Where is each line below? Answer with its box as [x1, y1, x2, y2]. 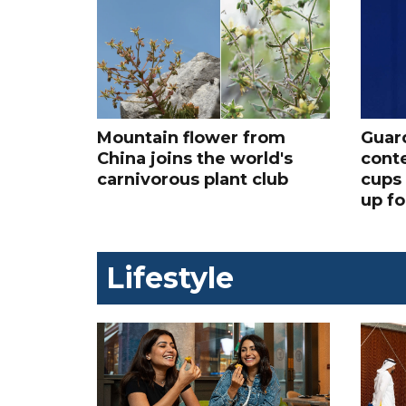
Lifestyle [106, 260, 234, 296]
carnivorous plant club [97, 169, 288, 190]
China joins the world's [97, 149, 293, 169]
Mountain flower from [97, 128, 285, 149]
